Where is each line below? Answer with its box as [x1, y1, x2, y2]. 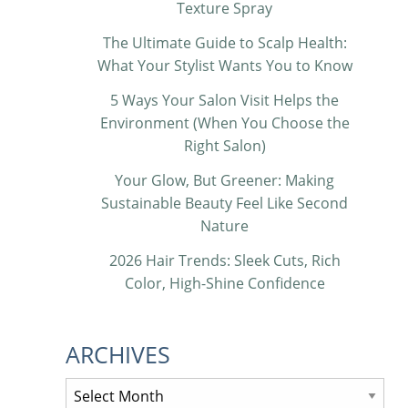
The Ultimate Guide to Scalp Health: [102, 32, 347, 53]
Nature [200, 215, 250, 236]
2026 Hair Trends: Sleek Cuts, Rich [108, 250, 341, 270]
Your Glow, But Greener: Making [115, 169, 335, 190]
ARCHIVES [66, 338, 170, 370]
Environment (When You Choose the [99, 112, 350, 133]
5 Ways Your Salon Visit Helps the [110, 89, 340, 110]
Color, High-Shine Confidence [124, 272, 325, 293]
